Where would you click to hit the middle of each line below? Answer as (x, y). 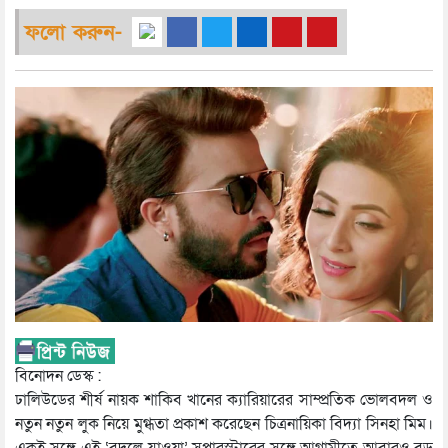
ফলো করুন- (73, 33)
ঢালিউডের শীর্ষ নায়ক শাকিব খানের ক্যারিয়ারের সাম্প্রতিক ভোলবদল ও (224, 400)
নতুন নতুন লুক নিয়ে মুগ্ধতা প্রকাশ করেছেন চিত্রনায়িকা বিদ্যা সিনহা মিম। (224, 424)
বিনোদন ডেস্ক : (58, 376)
